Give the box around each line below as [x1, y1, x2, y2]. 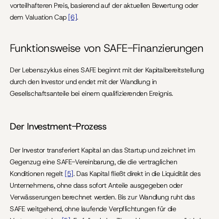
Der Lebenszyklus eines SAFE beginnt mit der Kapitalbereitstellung [10, 66, 204, 74]
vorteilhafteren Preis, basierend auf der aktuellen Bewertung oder [10, 1, 198, 10]
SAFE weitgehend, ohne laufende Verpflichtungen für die [10, 204, 176, 213]
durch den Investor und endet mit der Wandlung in [10, 77, 157, 86]
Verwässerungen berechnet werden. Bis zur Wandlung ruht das [10, 193, 195, 201]
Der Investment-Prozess [10, 120, 107, 132]
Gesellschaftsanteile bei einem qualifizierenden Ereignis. [10, 89, 174, 98]
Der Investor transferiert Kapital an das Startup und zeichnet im [10, 146, 196, 154]
